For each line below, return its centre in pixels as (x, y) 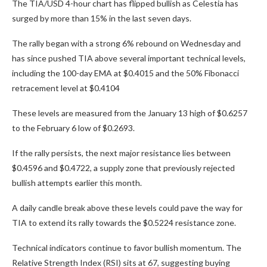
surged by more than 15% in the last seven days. (102, 18)
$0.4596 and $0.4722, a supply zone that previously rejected (123, 168)
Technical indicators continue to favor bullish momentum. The (127, 248)
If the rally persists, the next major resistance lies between (121, 153)
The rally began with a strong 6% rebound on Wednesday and (126, 43)
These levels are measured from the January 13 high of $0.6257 (130, 113)
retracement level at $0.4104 (66, 88)
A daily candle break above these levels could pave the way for (127, 208)
